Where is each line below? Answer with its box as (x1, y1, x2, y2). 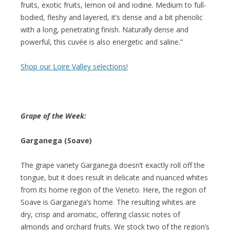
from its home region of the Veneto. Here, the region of (21, 184, 206, 195)
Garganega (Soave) (21, 135, 92, 145)
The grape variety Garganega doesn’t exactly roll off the (21, 160, 205, 170)
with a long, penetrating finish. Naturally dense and (21, 24, 188, 34)
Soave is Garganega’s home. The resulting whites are (21, 197, 196, 207)
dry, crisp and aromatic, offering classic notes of (21, 209, 180, 219)
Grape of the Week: (21, 110, 86, 121)
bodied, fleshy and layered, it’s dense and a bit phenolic (21, 12, 203, 22)
